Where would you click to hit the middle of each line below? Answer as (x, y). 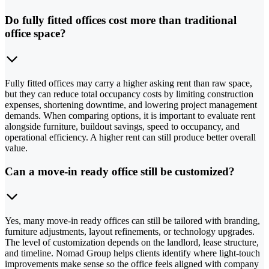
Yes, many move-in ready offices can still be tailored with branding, (132, 221)
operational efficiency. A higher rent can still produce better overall (130, 137)
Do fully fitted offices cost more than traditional (121, 20)
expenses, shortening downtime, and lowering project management (131, 104)
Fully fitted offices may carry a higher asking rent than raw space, (128, 83)
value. (16, 148)
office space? (35, 34)
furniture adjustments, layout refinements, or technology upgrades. (130, 232)
